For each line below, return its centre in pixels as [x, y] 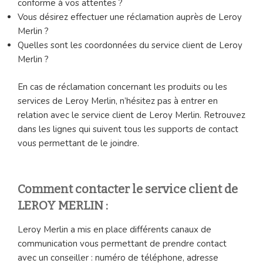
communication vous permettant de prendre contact [122, 244]
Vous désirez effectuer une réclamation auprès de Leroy [130, 17]
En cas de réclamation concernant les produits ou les [122, 87]
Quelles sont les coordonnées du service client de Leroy [130, 45]
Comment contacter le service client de [128, 189]
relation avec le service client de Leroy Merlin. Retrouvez [131, 115]
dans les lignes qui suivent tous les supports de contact [128, 129]
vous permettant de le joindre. [78, 143]
